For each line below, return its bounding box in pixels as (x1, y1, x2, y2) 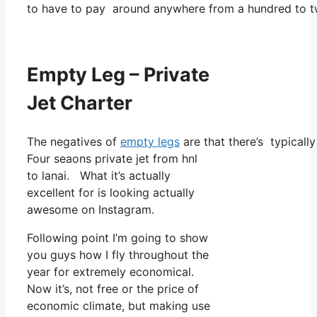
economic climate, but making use (27, 299, 210, 313)
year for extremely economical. (27, 265, 194, 279)
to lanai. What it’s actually (27, 168, 171, 183)
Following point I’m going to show (27, 231, 208, 246)
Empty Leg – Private (27, 63, 209, 87)
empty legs (120, 134, 180, 149)
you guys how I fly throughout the (27, 248, 209, 263)
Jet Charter (27, 91, 132, 115)
